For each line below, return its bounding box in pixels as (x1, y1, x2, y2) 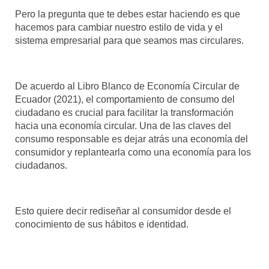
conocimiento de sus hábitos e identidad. (15, 219, 189, 229)
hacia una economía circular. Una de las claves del (15, 120, 231, 131)
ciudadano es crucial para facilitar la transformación (15, 107, 234, 118)
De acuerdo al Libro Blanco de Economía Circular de (15, 80, 240, 91)
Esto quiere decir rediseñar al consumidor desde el (15, 205, 231, 216)
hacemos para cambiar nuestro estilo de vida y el (15, 22, 223, 32)
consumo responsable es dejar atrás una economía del (15, 133, 248, 144)
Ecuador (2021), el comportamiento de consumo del (15, 94, 235, 104)
